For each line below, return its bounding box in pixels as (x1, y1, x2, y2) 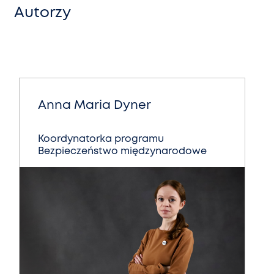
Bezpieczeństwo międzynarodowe (38, 147, 207, 157)
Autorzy (14, 7, 71, 20)
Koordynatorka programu (38, 135, 164, 144)
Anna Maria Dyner (38, 100, 151, 112)
